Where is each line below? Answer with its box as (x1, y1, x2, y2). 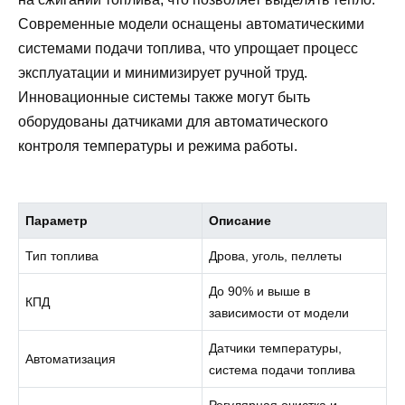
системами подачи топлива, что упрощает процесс (18, 40, 358, 56)
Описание (209, 212, 272, 228)
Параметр (25, 212, 89, 228)
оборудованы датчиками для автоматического (18, 113, 328, 129)
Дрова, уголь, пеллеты (209, 248, 343, 263)
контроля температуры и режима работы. (18, 137, 297, 154)
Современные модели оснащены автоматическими (18, 15, 364, 32)
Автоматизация (25, 351, 117, 366)
